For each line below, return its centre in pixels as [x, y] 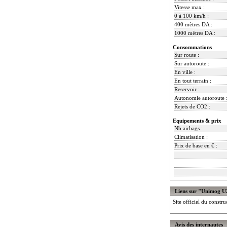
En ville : [185, 72]
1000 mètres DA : [195, 33]
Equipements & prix [197, 120]
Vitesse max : [190, 7]
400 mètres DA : [193, 24]
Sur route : [187, 54]
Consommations [192, 47]
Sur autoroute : [192, 63]
